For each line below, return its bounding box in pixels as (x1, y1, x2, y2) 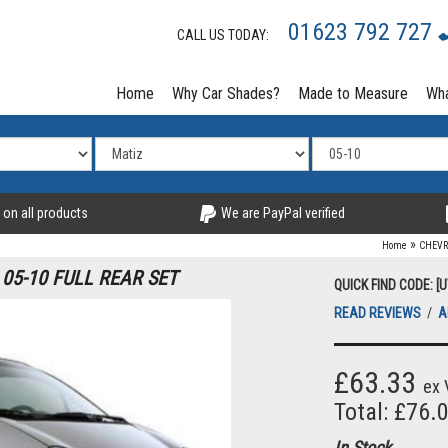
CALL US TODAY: (177, 27, 278, 43)
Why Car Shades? (172, 84, 280, 103)
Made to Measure (298, 84, 408, 103)
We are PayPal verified (217, 205, 345, 221)
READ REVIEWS (334, 305, 424, 322)
